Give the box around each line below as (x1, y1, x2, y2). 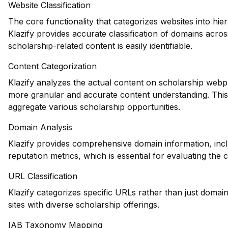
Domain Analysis (8, 122, 72, 132)
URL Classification (8, 171, 77, 181)
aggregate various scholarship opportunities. (8, 102, 180, 112)
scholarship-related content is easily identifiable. (8, 41, 192, 51)
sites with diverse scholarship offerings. (8, 199, 159, 210)
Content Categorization (8, 61, 97, 71)
